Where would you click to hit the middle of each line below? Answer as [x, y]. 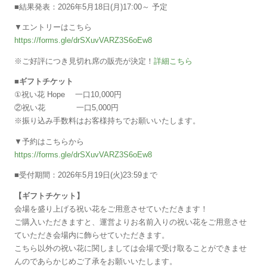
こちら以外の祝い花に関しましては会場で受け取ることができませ [131, 248]
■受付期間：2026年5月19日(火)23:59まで [86, 176]
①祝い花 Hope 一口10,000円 [68, 95]
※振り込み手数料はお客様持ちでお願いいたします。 [108, 121]
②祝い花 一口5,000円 [67, 108]
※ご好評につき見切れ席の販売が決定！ [84, 61]
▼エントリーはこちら [53, 28]
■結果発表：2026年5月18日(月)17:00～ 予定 [91, 7]
